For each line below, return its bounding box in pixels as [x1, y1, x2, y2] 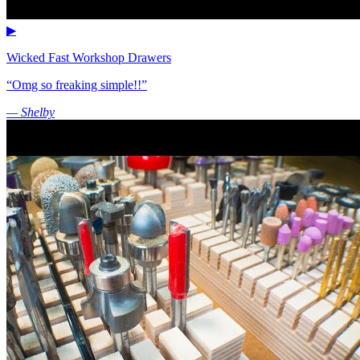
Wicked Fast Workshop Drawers [6, 51, 171, 65]
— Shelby [6, 105, 55, 120]
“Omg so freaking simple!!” [6, 78, 147, 92]
